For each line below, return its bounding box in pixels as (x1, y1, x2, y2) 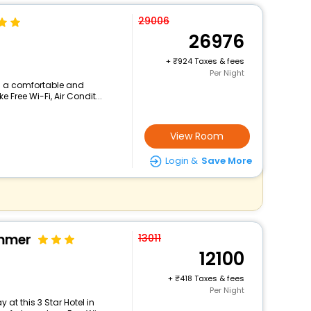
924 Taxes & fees (177, 56, 244, 67)
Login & (165, 154, 198, 167)
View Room (170, 129, 224, 143)
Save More (201, 154, 252, 167)
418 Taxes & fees (179, 273, 244, 284)
